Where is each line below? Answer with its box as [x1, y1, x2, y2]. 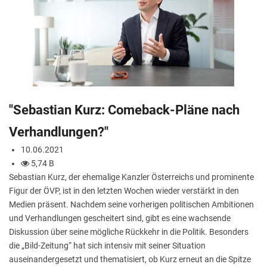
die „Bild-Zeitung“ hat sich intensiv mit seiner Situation [9, 240, 206, 250]
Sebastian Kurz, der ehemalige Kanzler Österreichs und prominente [9, 172, 254, 182]
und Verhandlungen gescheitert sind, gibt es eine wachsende [9, 213, 231, 223]
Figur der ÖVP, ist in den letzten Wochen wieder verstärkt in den [9, 185, 239, 195]
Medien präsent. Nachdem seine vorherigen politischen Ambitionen [9, 199, 254, 209]
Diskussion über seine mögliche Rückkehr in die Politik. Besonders [9, 226, 249, 237]
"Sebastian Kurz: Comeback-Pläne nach [9, 102, 240, 117]
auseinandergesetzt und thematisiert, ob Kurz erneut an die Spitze [9, 254, 251, 264]
